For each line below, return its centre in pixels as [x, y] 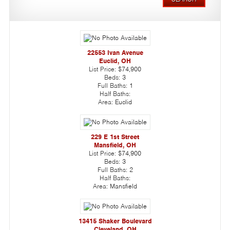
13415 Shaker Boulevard [115, 221]
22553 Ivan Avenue [115, 52]
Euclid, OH [115, 61]
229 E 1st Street [115, 137]
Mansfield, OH [115, 145]
